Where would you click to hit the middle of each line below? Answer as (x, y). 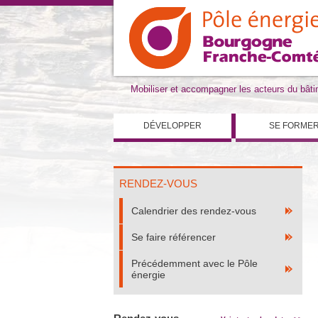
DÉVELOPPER (173, 126)
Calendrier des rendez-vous (193, 211)
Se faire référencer (173, 237)
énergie (148, 275)
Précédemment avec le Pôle (194, 263)
